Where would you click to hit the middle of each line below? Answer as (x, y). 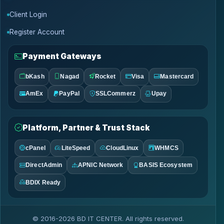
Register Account (37, 32)
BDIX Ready (43, 182)
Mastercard (177, 76)
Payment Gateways (62, 56)
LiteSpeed (76, 148)
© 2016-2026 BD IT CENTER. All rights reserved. (108, 218)
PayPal (69, 94)
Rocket (105, 76)
